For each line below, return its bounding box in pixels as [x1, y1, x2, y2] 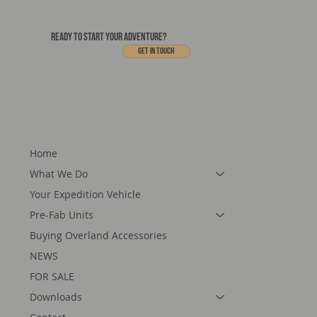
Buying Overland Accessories [30, 229, 168, 243]
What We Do [30, 167, 88, 181]
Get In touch [138, 46, 175, 57]
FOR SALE [30, 270, 75, 284]
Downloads [30, 290, 83, 304]
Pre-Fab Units [30, 208, 94, 222]
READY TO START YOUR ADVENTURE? [51, 30, 168, 45]
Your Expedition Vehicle [30, 188, 142, 202]
